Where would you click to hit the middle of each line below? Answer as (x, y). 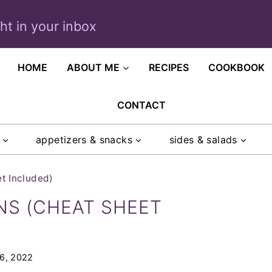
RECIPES (169, 67)
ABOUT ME (93, 67)
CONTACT (141, 105)
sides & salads (203, 139)
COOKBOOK (237, 67)
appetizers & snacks (84, 139)
